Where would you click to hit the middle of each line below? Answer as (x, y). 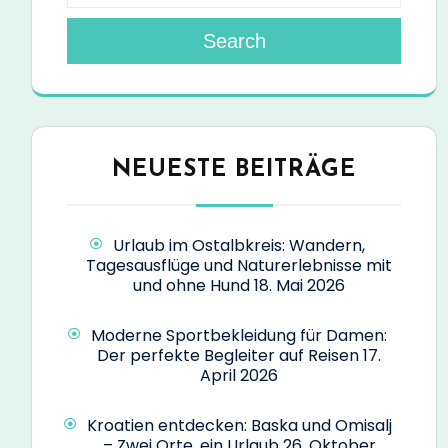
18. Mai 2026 (299, 285)
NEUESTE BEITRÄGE (234, 170)
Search (234, 40)
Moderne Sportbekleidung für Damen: (239, 335)
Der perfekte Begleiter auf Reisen (228, 355)
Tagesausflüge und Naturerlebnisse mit (239, 265)
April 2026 (239, 375)
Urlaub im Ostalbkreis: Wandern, (239, 245)
